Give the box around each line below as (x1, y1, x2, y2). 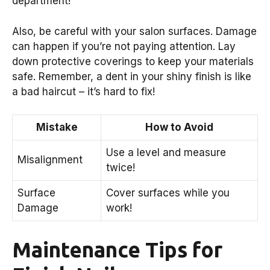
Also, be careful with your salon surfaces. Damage (12, 25, 257, 37)
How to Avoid (145, 121, 213, 134)
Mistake (36, 121, 78, 134)
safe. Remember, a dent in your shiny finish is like (12, 70, 251, 83)
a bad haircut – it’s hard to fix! (12, 85, 155, 98)
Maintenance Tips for (12, 237, 222, 262)
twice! (106, 162, 135, 174)
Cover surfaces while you (106, 187, 230, 199)
